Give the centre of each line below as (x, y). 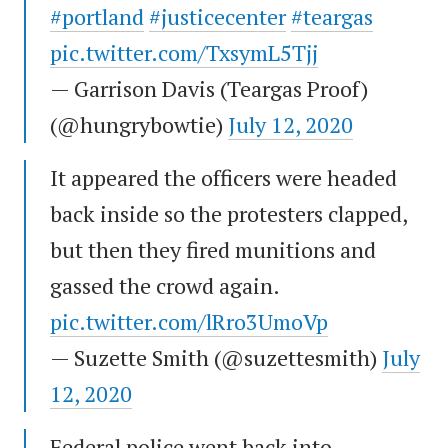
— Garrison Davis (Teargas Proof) (209, 89)
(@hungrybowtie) (139, 125)
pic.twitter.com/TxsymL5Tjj (184, 53)
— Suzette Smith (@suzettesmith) (216, 358)
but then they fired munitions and (213, 250)
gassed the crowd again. (164, 286)
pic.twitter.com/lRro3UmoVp (189, 322)
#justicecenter (217, 17)
